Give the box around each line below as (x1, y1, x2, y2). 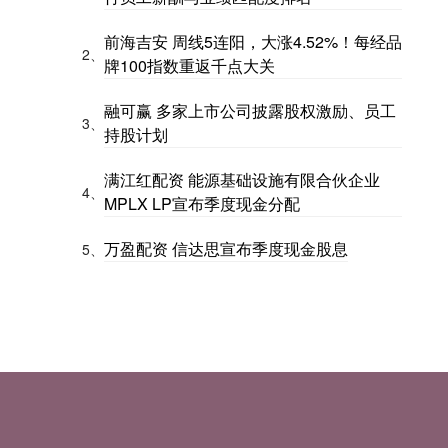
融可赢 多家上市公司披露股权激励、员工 (104, 99, 396, 123)
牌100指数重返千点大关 (104, 54, 275, 78)
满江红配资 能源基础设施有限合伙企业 (104, 168, 380, 192)
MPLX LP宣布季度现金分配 (104, 192, 300, 216)
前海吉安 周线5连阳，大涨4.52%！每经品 (104, 30, 402, 54)
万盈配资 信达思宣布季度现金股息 (104, 237, 348, 261)
